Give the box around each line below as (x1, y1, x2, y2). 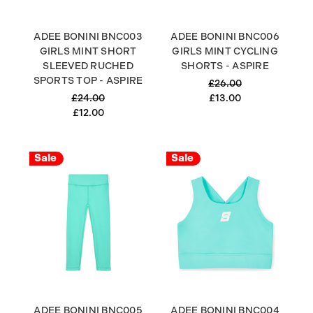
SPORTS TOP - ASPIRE (33, 74, 143, 86)
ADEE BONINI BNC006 (170, 30, 279, 42)
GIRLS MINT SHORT (39, 45, 137, 57)
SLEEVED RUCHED (43, 59, 133, 71)
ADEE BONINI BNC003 (34, 30, 143, 42)
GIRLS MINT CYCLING (172, 45, 278, 57)
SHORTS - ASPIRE (181, 59, 269, 71)
